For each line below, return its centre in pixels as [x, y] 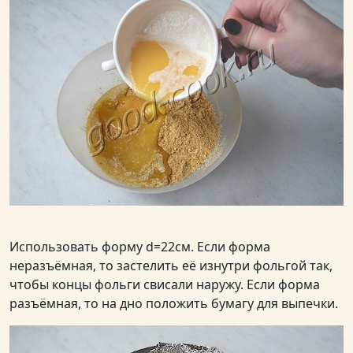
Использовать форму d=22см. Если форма [140, 246]
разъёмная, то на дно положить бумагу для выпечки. [174, 303]
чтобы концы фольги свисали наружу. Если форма [165, 284]
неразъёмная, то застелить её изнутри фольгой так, [171, 265]
